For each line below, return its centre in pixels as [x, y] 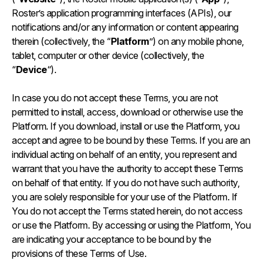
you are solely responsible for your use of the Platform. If [125, 197]
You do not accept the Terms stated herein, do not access [127, 211]
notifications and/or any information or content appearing [125, 27]
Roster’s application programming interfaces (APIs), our [122, 13]
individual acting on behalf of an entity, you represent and [124, 154]
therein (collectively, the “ [61, 41]
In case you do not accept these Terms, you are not [115, 98]
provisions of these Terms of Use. [80, 253]
